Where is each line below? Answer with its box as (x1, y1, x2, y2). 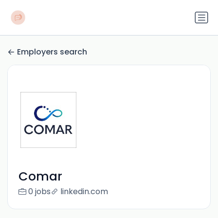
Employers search (17, 46, 87, 58)
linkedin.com (60, 186, 108, 198)
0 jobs (28, 186, 51, 198)
